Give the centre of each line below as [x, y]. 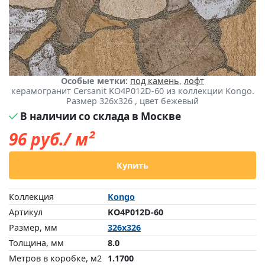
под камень [155, 81]
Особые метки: [96, 81]
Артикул [26, 212]
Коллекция [31, 197]
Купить [132, 165]
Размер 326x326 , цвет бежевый [132, 101]
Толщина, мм [36, 243]
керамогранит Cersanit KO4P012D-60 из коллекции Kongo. [132, 91]
